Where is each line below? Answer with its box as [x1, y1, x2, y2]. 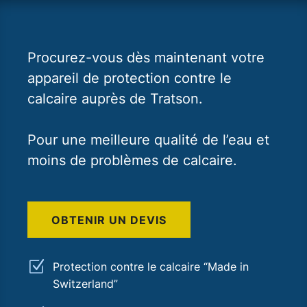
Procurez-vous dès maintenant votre [27, 49, 265, 66]
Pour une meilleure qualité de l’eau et [27, 131, 269, 148]
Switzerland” [53, 276, 118, 291]
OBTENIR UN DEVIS [51, 212, 167, 227]
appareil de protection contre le [27, 69, 232, 86]
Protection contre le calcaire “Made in [53, 259, 249, 273]
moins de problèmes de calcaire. [27, 151, 237, 169]
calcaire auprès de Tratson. [27, 90, 203, 107]
